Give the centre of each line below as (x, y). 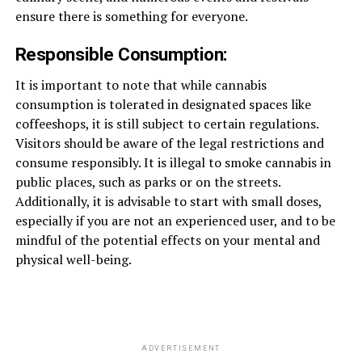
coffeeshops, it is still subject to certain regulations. (166, 123)
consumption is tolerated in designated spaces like (163, 104)
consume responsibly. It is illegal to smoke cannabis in (173, 162)
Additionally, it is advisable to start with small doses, (168, 201)
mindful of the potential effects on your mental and (167, 240)
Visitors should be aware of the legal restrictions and (169, 143)
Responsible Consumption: (121, 54)
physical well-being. (73, 259)
